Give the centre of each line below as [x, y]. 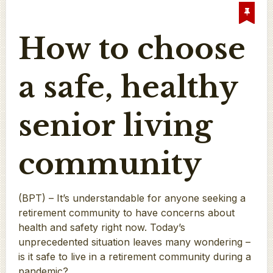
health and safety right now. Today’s [101, 227]
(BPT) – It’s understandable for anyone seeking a [132, 198]
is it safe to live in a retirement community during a [134, 256]
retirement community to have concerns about [126, 212]
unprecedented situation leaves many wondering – [134, 242]
